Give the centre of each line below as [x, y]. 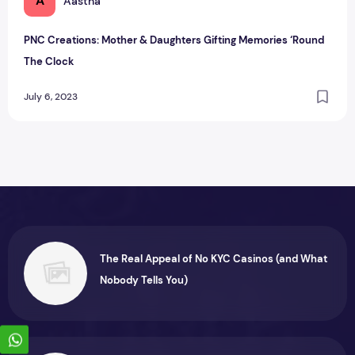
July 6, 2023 [51, 96]
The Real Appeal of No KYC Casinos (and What [214, 258]
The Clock [49, 61]
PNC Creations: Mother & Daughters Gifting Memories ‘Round [174, 40]
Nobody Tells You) [144, 280]
